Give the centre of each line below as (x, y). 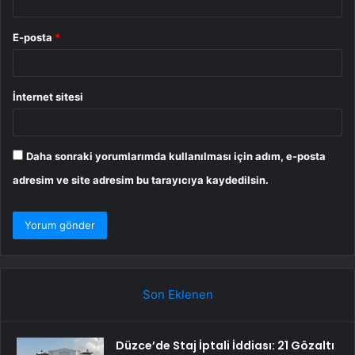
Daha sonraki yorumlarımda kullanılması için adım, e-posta (176, 157)
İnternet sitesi (48, 97)
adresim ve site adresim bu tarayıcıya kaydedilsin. (141, 180)
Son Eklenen (177, 295)
